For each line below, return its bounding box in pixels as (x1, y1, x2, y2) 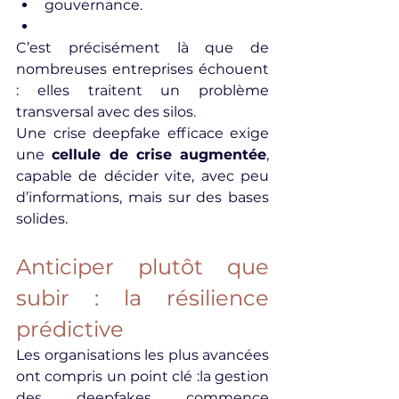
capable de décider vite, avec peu (16, 167, 269, 184)
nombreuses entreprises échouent (16, 61, 269, 77)
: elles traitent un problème (16, 82, 269, 99)
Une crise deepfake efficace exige (16, 125, 269, 142)
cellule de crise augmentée (52, 146, 266, 163)
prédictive (16, 316, 124, 342)
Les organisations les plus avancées (16, 346, 269, 363)
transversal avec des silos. (16, 103, 196, 120)
